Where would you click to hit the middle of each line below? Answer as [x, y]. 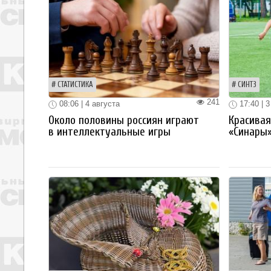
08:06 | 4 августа [88, 104]
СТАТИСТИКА [75, 85]
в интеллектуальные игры [109, 132]
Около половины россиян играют [124, 120]
